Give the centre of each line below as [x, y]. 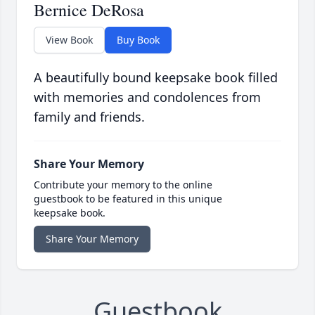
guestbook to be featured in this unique [128, 199]
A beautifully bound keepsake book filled [156, 78]
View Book [69, 40]
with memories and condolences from [147, 97]
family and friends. [89, 117]
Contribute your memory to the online [123, 185]
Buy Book [138, 40]
